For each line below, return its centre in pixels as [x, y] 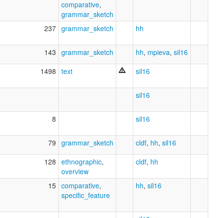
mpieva [159, 52]
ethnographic [82, 162]
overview [75, 172]
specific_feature [86, 195]
